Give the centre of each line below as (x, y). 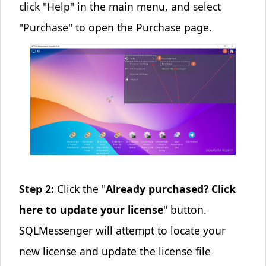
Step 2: (36, 189)
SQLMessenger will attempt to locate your (122, 231)
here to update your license (91, 210)
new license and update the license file (115, 251)
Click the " (80, 189)
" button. (185, 210)
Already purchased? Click (170, 189)
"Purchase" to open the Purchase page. (115, 27)
